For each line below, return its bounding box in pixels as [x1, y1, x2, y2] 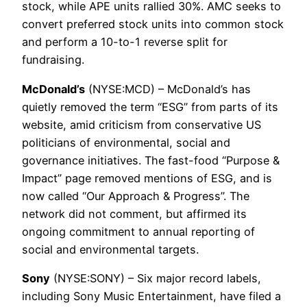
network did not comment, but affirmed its [22, 206, 247, 221]
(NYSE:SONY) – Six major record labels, [50, 271, 261, 285]
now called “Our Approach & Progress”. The [22, 188, 249, 203]
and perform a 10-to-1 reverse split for [22, 35, 228, 49]
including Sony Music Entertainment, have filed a [22, 288, 281, 303]
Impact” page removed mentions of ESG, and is [22, 171, 272, 185]
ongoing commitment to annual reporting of [22, 224, 255, 238]
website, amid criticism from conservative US [22, 117, 261, 132]
